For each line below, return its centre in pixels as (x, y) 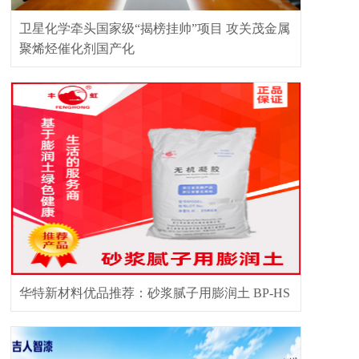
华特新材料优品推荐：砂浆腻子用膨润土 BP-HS (155, 293)
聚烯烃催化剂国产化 (77, 48)
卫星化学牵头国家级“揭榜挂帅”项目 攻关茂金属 (155, 28)
